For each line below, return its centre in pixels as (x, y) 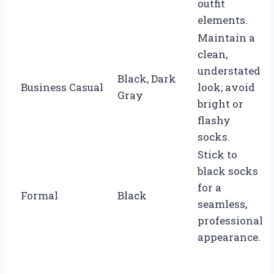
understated (229, 70)
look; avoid (226, 87)
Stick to (217, 154)
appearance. (229, 237)
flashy (214, 120)
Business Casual (62, 87)
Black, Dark (147, 78)
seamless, (222, 204)
